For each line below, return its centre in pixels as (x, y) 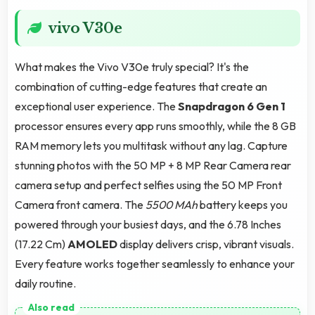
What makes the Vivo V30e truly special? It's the (132, 67)
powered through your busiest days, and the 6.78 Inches (148, 225)
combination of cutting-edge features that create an (141, 87)
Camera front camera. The (80, 205)
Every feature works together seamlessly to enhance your (155, 264)
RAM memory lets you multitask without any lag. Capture (151, 146)
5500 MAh (172, 205)
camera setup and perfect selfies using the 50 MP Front (148, 185)
